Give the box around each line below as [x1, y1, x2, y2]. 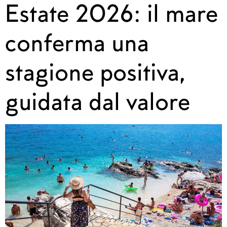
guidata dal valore [5, 86, 190, 117]
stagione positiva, [5, 57, 185, 87]
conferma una [5, 27, 149, 58]
